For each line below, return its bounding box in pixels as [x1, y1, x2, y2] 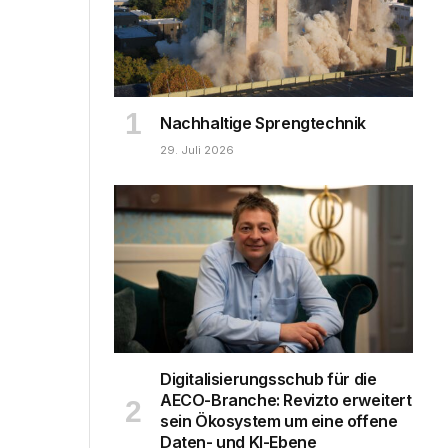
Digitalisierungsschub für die [160, 369, 377, 389]
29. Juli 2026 [160, 142, 234, 157]
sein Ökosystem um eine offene [160, 411, 398, 431]
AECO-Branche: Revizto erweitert [160, 390, 412, 410]
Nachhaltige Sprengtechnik [160, 112, 366, 133]
